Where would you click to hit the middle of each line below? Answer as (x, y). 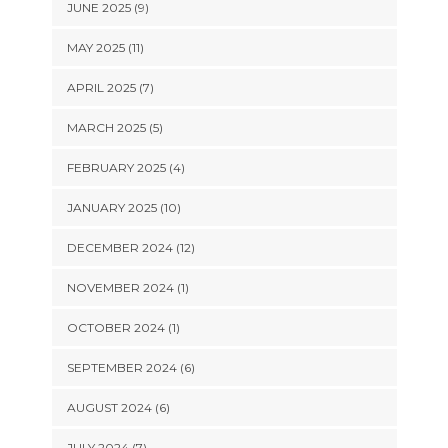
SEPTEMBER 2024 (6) (130, 367)
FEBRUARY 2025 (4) (125, 167)
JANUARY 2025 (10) (123, 207)
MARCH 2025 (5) (114, 127)
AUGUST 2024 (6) (118, 407)
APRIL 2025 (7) (110, 87)
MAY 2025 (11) (105, 47)
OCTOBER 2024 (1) (123, 327)
